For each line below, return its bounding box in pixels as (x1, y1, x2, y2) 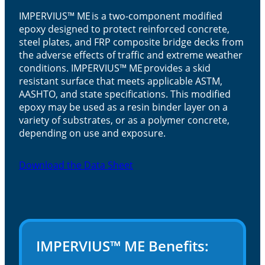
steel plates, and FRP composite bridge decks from (19, 35, 244, 49)
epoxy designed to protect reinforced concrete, (19, 22, 230, 36)
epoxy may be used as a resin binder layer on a (19, 101, 228, 114)
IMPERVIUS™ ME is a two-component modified (19, 9, 222, 23)
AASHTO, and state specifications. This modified (19, 88, 231, 101)
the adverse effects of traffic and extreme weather (19, 49, 243, 62)
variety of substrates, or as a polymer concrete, (19, 114, 230, 127)
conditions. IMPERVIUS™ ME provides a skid (19, 62, 211, 75)
